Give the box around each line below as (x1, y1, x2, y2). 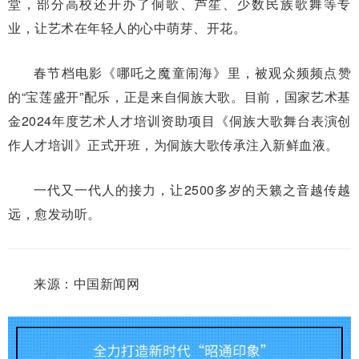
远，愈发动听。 (8, 204, 101, 223)
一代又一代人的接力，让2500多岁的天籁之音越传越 (34, 179, 351, 199)
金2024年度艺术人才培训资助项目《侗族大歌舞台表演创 (8, 111, 351, 130)
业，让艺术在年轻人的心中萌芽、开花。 (8, 18, 246, 37)
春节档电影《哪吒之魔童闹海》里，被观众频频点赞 (34, 63, 351, 82)
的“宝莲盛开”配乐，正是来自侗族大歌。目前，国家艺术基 (8, 87, 351, 106)
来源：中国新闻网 (34, 273, 139, 292)
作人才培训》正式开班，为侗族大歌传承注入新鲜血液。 (8, 135, 339, 154)
